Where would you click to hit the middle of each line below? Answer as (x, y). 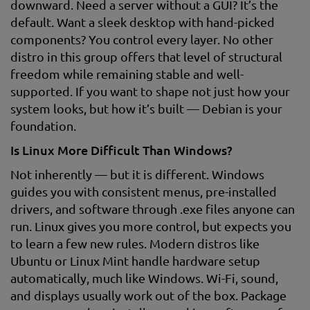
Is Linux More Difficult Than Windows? (121, 150)
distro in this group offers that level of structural (146, 56)
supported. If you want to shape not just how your (150, 91)
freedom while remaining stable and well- (127, 74)
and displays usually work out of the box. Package (148, 295)
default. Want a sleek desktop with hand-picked (143, 22)
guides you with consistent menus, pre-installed (144, 191)
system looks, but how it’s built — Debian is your (146, 108)
